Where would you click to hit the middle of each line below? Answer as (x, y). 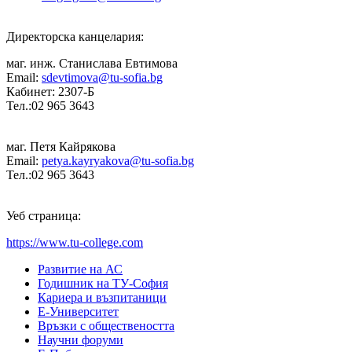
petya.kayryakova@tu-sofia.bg (118, 160)
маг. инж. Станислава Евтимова (92, 63)
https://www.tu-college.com (75, 242)
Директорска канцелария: (75, 36)
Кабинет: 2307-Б (50, 91)
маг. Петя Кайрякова (61, 146)
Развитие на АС (80, 269)
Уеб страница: (44, 215)
